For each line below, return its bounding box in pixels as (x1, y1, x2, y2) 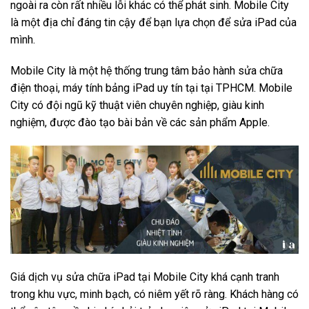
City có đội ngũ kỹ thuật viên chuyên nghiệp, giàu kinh (10, 99, 264, 112)
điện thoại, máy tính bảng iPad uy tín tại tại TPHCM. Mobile (10, 81, 292, 95)
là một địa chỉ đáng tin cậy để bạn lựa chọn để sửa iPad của (10, 15, 297, 29)
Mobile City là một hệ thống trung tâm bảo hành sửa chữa (10, 64, 283, 78)
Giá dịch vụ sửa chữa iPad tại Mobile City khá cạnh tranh (10, 270, 279, 283)
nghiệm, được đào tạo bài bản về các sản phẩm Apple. (10, 116, 270, 130)
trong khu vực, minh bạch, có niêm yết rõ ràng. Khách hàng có (10, 287, 299, 301)
